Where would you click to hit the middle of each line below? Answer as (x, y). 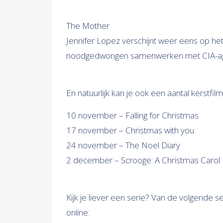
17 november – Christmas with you (130, 130)
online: (78, 212)
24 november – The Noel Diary (123, 145)
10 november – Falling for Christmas (132, 115)
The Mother (88, 26)
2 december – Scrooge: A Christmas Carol (143, 160)
